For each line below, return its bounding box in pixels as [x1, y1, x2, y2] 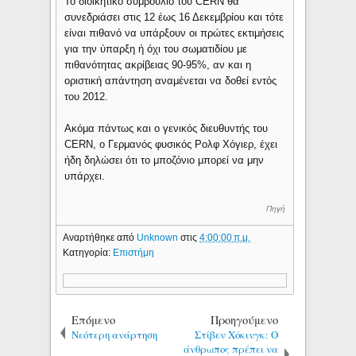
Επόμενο [72, 311, 116, 327]
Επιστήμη [113, 246, 155, 258]
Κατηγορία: [63, 246, 114, 258]
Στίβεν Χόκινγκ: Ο [195, 327, 279, 342]
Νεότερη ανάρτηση [72, 327, 158, 342]
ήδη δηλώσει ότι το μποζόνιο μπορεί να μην [64, 154, 265, 167]
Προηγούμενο [211, 311, 279, 327]
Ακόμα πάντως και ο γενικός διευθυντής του [64, 122, 269, 135]
